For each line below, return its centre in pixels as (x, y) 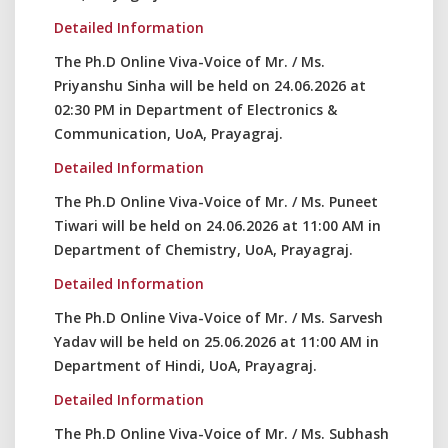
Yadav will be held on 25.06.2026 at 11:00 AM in (216, 341)
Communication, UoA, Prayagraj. (168, 133)
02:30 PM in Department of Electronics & (195, 109)
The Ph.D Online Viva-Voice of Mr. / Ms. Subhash (221, 433)
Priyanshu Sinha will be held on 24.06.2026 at (210, 85)
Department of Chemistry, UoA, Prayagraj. (203, 249)
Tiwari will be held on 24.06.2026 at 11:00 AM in (217, 225)
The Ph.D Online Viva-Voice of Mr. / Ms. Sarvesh (218, 317)
